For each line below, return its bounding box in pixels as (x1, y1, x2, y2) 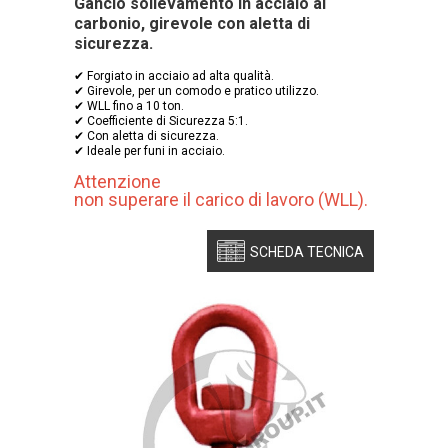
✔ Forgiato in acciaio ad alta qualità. (74, 68, 274, 83)
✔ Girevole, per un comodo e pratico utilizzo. (74, 83, 319, 98)
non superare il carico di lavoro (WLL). (74, 188, 368, 210)
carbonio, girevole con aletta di (74, 13, 310, 33)
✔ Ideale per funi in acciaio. (74, 143, 225, 158)
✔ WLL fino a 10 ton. (74, 98, 184, 113)
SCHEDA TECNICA (250, 243, 364, 260)
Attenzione (74, 170, 161, 192)
